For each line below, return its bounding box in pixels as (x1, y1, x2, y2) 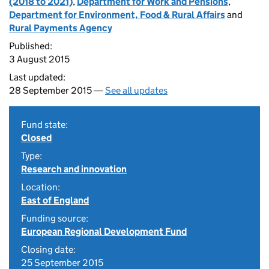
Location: (21, 181, 60, 193)
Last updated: (9, 71, 65, 83)
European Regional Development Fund (21, 226, 187, 237)
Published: (9, 40, 52, 52)
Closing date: (21, 244, 76, 255)
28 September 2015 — (9, 85, 105, 96)
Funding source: (21, 213, 88, 224)
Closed (21, 132, 52, 144)
